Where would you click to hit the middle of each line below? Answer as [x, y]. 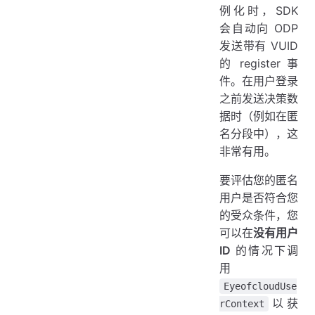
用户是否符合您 [259, 197]
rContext [242, 303]
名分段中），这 [259, 133]
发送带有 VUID [259, 45]
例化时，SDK [259, 10]
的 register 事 [259, 63]
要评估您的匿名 [259, 180]
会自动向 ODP [259, 28]
